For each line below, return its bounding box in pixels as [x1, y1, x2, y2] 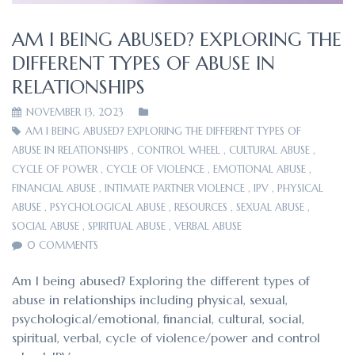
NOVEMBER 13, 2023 [23, 105, 124, 119]
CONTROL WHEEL [137, 143, 220, 157]
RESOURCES [174, 200, 227, 214]
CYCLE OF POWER [12, 162, 97, 176]
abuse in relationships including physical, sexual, [12, 292, 288, 307]
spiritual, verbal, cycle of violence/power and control [12, 330, 320, 345]
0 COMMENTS [27, 239, 98, 252]
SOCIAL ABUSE [12, 219, 79, 233]
